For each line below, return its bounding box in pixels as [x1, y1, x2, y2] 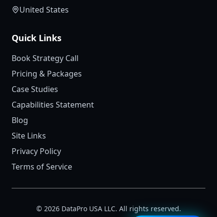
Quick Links [12, 32, 62, 44]
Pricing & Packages [12, 68, 82, 79]
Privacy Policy [12, 146, 61, 157]
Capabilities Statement [12, 99, 94, 110]
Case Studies [12, 84, 58, 95]
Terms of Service [12, 161, 72, 172]
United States [19, 4, 69, 15]
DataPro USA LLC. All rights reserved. [59, 204, 181, 214]
